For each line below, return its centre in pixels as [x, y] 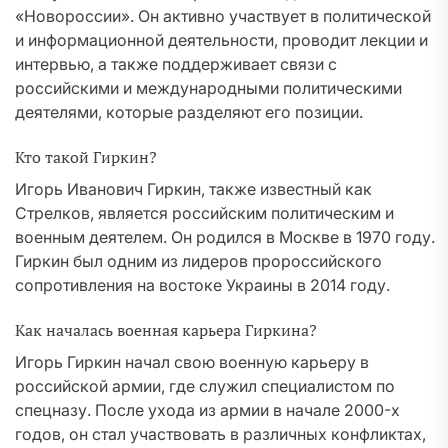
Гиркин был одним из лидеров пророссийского [198, 261]
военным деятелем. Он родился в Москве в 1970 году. [225, 237]
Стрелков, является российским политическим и [204, 213]
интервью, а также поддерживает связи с [176, 64]
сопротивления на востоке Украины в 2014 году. [202, 285]
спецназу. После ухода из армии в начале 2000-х [207, 410]
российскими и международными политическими [208, 88]
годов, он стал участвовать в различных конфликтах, [220, 434]
